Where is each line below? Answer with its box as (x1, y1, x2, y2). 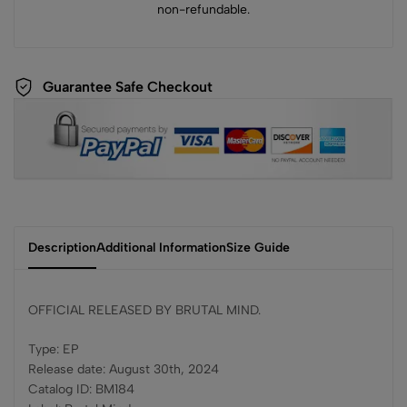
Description (28, 240, 96, 256)
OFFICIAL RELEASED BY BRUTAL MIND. (28, 303, 261, 319)
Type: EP (28, 342, 79, 358)
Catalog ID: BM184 (28, 382, 134, 398)
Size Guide (226, 240, 290, 256)
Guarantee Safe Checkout (43, 78, 213, 96)
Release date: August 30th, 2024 (28, 362, 219, 378)
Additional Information (96, 240, 226, 256)
